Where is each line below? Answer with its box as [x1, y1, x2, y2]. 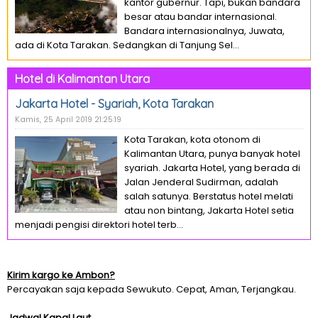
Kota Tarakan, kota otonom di [124, 133, 261, 146]
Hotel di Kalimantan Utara [15, 72, 150, 86]
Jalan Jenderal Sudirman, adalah [124, 175, 278, 189]
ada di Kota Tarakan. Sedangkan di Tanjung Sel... [15, 38, 239, 52]
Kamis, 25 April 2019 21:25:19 [15, 114, 121, 125]
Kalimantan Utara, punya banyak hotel [124, 147, 300, 160]
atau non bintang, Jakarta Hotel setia [124, 204, 294, 217]
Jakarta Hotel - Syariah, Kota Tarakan [15, 97, 214, 111]
